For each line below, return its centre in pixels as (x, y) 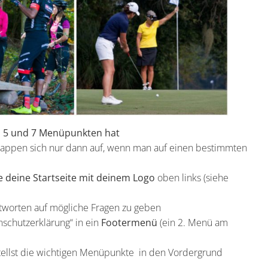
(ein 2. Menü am (193, 222)
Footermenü (129, 222)
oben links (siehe (193, 177)
